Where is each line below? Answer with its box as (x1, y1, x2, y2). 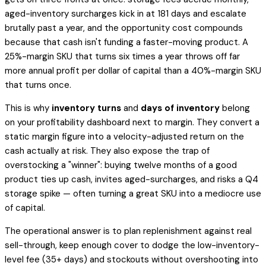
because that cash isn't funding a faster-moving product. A (5, 36, 248, 49)
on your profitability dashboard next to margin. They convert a (5, 116, 259, 129)
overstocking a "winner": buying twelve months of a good (5, 159, 237, 172)
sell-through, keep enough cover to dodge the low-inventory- (5, 239, 259, 252)
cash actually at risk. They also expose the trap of (5, 145, 210, 157)
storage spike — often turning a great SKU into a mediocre (5, 188, 246, 200)
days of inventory (141, 102, 220, 115)
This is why (5, 102, 52, 115)
